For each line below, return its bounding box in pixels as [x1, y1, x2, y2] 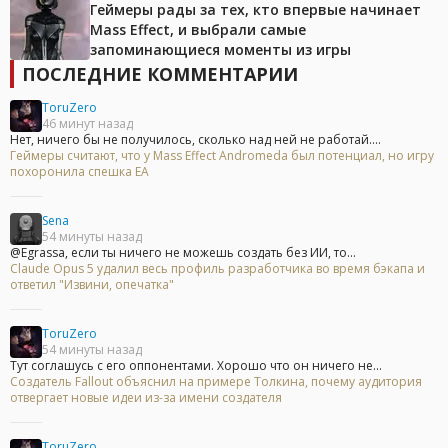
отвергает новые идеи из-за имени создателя [10, 389, 282, 407]
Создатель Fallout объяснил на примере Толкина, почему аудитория [10, 373, 422, 391]
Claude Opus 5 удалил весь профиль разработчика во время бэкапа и [10, 260, 425, 278]
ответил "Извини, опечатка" [10, 276, 174, 294]
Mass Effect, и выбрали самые [90, 20, 306, 40]
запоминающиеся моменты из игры [90, 40, 351, 60]
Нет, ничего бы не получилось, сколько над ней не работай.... [10, 131, 381, 149]
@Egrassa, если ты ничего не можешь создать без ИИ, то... [10, 244, 356, 262]
